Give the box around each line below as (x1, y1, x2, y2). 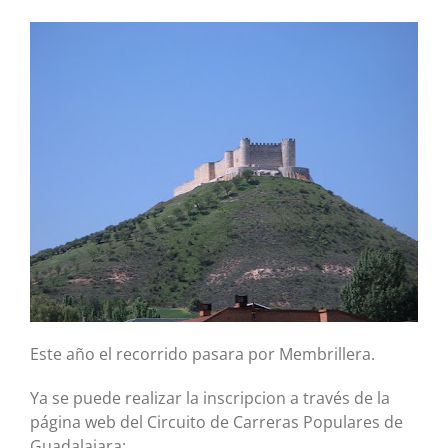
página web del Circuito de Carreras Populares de (30, 411, 403, 433)
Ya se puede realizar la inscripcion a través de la (30, 387, 390, 409)
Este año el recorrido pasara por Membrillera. (30, 343, 375, 365)
